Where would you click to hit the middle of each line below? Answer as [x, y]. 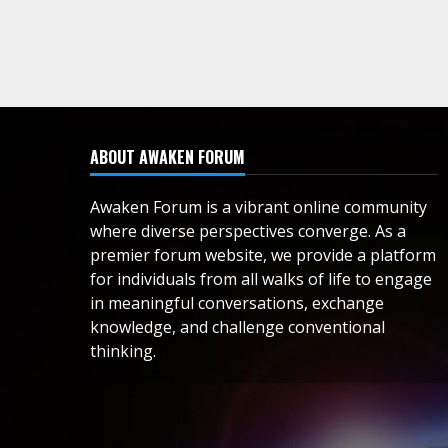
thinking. [123, 351]
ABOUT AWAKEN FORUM [167, 157]
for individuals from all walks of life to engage [261, 279]
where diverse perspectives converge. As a [248, 231]
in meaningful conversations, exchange [237, 303]
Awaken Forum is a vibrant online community [258, 207]
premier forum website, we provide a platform [263, 255]
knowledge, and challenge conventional [237, 327]
